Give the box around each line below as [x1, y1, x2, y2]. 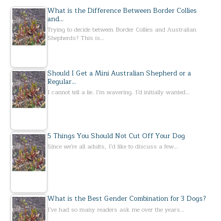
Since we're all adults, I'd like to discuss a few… [47, 142, 179, 152]
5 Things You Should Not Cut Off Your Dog [47, 130, 185, 142]
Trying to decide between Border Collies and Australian [47, 24, 197, 35]
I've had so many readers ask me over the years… [47, 204, 185, 215]
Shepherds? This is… [47, 33, 105, 43]
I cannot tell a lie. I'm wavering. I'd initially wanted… [47, 87, 190, 98]
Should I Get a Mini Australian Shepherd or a [47, 68, 191, 79]
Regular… [47, 76, 76, 88]
